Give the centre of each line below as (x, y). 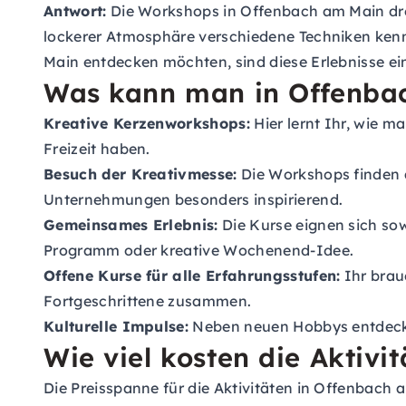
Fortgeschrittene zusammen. (148, 301)
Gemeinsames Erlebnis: (131, 225)
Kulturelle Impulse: (116, 326)
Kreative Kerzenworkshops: (147, 123)
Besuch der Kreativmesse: (140, 174)
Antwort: (75, 11)
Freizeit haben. (97, 149)
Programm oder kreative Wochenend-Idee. (199, 250)
